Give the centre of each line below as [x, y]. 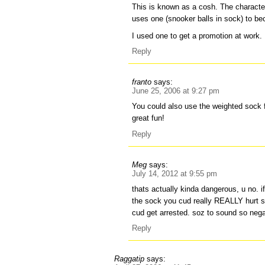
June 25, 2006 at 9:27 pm [176, 91]
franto [142, 82]
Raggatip [130, 259]
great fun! [148, 118]
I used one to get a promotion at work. [197, 35]
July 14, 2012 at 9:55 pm [175, 173]
